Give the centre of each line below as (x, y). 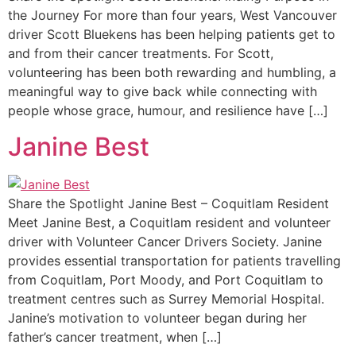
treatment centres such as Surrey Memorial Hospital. (166, 298)
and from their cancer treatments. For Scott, (141, 54)
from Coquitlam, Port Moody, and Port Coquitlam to (166, 279)
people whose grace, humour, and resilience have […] (168, 111)
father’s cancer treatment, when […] (115, 337)
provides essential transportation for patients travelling (174, 260)
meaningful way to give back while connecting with (163, 92)
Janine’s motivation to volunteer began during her (157, 317)
